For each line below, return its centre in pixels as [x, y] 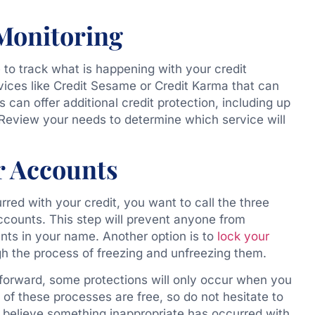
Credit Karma [189, 86]
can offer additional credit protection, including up [149, 103]
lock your [243, 236]
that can [253, 86]
